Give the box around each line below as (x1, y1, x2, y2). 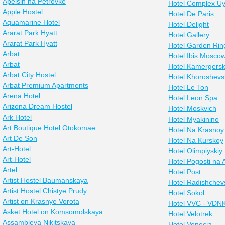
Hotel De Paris (168, 10, 214, 18)
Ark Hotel (3, 113, 32, 121)
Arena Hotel (3, 92, 40, 100)
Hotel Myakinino (168, 115, 219, 123)
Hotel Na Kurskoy (168, 136, 223, 144)
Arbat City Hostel (3, 71, 56, 79)
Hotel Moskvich (168, 104, 216, 113)
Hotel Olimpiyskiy (168, 147, 222, 155)
